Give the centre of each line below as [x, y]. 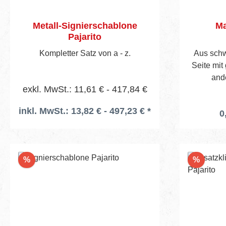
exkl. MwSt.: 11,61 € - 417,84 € [85, 89]
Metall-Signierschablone [85, 25]
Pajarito [85, 37]
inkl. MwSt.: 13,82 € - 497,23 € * [85, 111]
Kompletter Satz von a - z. [85, 53]
